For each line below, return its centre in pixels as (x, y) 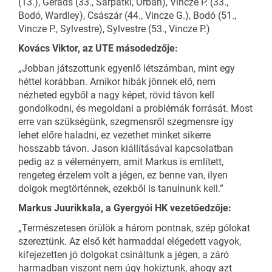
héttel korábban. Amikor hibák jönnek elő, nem (117, 81)
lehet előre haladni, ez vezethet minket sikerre (114, 135)
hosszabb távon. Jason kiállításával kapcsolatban (126, 148)
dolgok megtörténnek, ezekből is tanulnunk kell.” (121, 188)
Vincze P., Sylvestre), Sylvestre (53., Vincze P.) (114, 29)
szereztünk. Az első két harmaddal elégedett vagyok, (130, 241)
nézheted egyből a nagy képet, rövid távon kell (116, 95)
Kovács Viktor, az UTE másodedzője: (98, 49)
